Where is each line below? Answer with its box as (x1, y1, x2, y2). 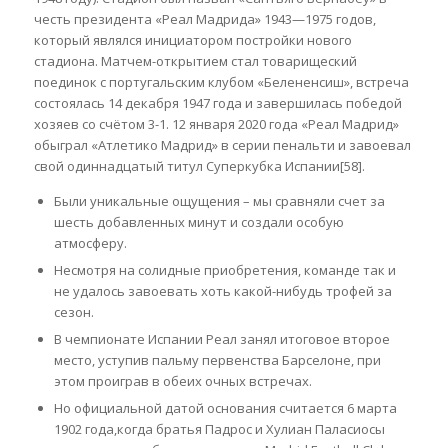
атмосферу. (53, 234, 127, 253)
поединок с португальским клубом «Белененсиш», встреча (33, 73, 409, 92)
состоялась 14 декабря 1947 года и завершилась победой (33, 94, 402, 113)
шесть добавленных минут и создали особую (53, 213, 344, 232)
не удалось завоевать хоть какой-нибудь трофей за (53, 282, 392, 301)
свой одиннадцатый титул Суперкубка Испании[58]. (33, 157, 365, 176)
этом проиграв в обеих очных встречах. (53, 372, 312, 391)
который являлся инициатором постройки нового (33, 31, 352, 50)
